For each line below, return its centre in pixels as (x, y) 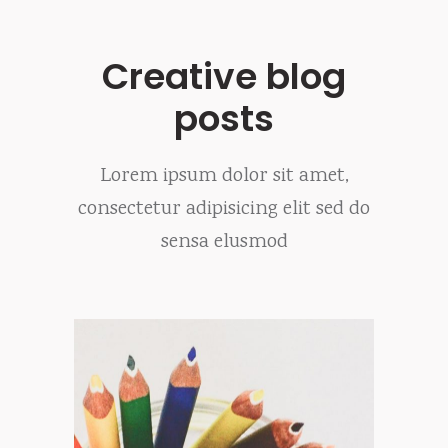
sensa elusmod (224, 242)
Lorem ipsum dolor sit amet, (224, 176)
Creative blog (224, 76)
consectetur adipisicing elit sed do (224, 209)
